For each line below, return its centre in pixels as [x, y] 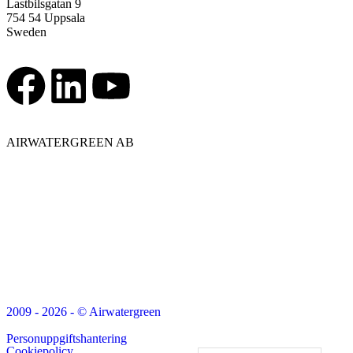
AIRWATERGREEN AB [70, 142]
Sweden [26, 32]
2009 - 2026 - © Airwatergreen [84, 311]
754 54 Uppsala [46, 17]
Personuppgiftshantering [67, 338]
